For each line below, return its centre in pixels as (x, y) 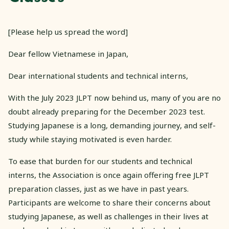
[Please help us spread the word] (68, 32)
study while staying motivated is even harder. (90, 139)
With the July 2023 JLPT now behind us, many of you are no (114, 98)
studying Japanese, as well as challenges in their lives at (108, 216)
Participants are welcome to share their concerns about (109, 202)
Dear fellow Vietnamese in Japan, (68, 54)
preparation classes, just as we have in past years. (98, 189)
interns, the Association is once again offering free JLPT (109, 175)
